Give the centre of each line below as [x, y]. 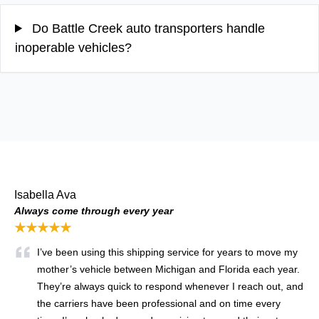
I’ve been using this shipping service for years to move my [167, 252]
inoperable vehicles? [73, 47]
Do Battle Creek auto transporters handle [147, 28]
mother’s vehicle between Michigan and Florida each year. [168, 269]
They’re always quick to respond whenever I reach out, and [170, 286]
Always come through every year [94, 210]
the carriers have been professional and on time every [159, 303]
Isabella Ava [45, 194]
